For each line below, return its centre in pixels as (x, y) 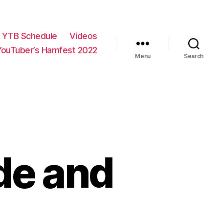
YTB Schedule (29, 36)
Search (194, 56)
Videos (83, 36)
